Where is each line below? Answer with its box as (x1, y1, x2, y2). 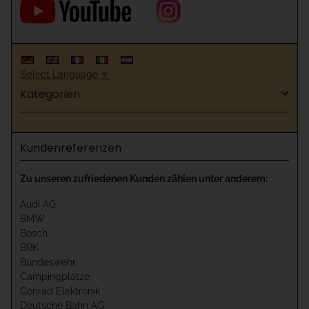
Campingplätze (20, 270, 90, 282)
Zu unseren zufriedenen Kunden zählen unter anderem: (20, 172, 268, 184)
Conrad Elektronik (20, 285, 100, 297)
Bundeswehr (20, 256, 76, 268)
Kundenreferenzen (20, 139, 121, 156)
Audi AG (20, 198, 56, 210)
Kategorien (20, 86, 80, 102)
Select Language (21, 68, 98, 80)
